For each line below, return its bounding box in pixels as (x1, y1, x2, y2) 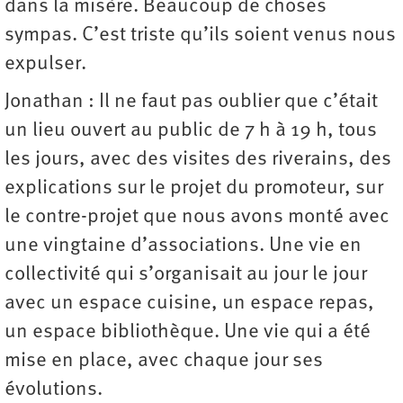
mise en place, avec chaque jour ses (4, 351, 323, 372)
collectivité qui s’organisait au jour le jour (4, 264, 367, 286)
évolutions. (4, 380, 103, 401)
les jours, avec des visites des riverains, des (4, 149, 391, 171)
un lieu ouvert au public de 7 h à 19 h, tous (4, 121, 377, 142)
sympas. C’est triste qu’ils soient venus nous (4, 25, 396, 47)
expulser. (4, 54, 86, 76)
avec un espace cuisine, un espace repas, (4, 293, 374, 315)
